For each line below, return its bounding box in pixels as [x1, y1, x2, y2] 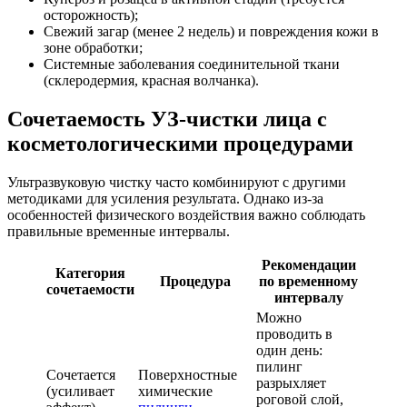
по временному [259, 273, 358, 290]
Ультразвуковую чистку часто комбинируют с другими [7, 174, 346, 191]
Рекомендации [261, 257, 356, 273]
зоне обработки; [44, 40, 143, 56]
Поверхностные [138, 367, 237, 383]
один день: [256, 342, 323, 359]
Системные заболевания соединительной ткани [44, 56, 340, 73]
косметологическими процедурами [7, 132, 353, 156]
